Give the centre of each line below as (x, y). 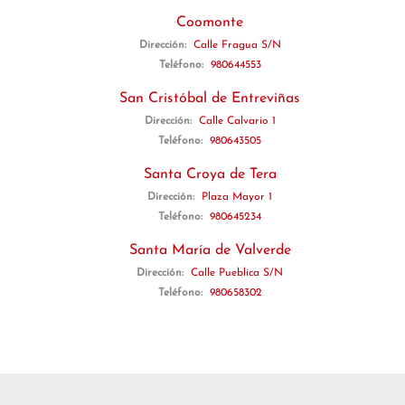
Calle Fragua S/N (237, 45)
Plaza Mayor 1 (237, 197)
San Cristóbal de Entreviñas (210, 99)
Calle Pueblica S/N (237, 273)
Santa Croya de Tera (210, 174)
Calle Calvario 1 (237, 121)
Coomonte (210, 23)
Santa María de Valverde (210, 250)
